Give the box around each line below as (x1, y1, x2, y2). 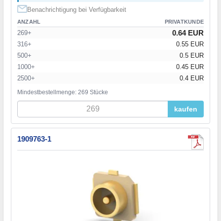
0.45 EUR (176, 63, 204, 71)
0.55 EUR (176, 40, 204, 48)
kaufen (174, 105, 197, 113)
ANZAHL (17, 18, 41, 25)
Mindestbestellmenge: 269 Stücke (17, 88, 108, 96)
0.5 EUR (180, 51, 204, 59)
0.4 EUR (180, 74, 204, 82)
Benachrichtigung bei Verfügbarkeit (27, 5, 126, 13)
